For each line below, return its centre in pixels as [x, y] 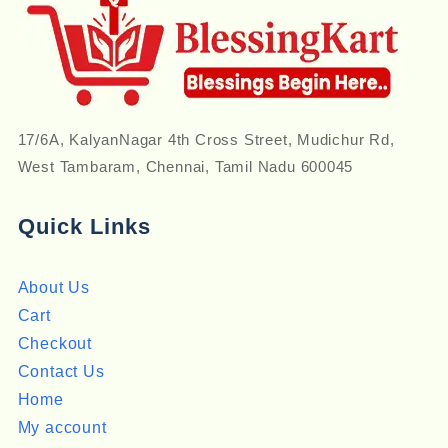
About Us [53, 288]
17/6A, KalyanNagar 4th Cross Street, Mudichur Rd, [206, 140]
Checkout [54, 344]
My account [62, 428]
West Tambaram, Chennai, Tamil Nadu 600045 [185, 167]
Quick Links [84, 227]
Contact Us [61, 372]
